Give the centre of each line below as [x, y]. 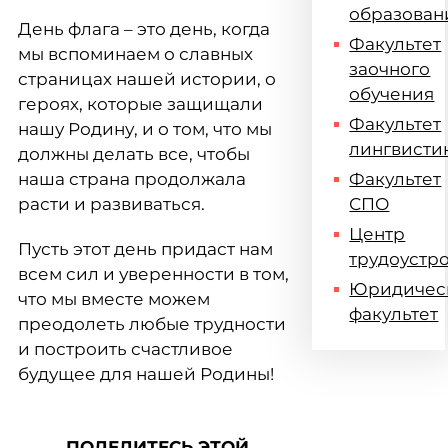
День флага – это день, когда [144, 29]
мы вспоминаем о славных [135, 54]
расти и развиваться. [111, 204]
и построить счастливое [125, 349]
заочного [390, 69]
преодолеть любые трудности [152, 324]
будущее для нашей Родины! [146, 374]
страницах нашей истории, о [147, 79]
